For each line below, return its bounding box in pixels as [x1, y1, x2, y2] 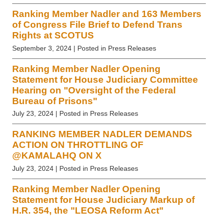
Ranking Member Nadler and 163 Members [12, 8, 201, 19]
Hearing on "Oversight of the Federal [12, 85, 176, 95]
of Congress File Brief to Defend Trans [12, 19, 182, 30]
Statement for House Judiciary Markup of [12, 195, 195, 205]
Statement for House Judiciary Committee [12, 74, 198, 85]
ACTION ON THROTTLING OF [12, 140, 144, 150]
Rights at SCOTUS [12, 30, 94, 40]
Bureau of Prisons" [12, 95, 97, 106]
